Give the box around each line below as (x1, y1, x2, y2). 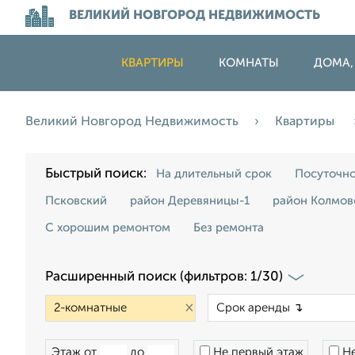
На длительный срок (156, 168, 272, 180)
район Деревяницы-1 (130, 195, 250, 207)
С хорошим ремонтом (45, 222, 170, 234)
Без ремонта (193, 222, 264, 234)
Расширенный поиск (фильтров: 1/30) (45, 270, 283, 284)
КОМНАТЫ (219, 57, 279, 69)
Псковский (45, 195, 107, 207)
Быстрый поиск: (45, 167, 153, 181)
